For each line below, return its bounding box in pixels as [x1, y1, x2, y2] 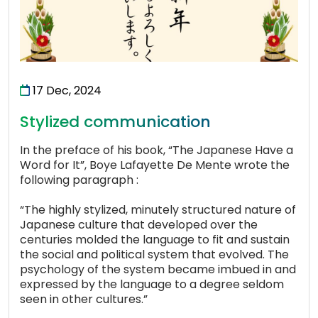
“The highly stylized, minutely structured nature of [20, 202, 296, 219]
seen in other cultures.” [20, 291, 148, 308]
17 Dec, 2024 [30, 82, 102, 99]
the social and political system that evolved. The [20, 246, 289, 263]
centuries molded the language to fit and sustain [20, 231, 290, 248]
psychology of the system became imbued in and [20, 261, 296, 278]
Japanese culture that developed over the [20, 216, 258, 234]
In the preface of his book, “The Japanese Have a [20, 142, 293, 159]
